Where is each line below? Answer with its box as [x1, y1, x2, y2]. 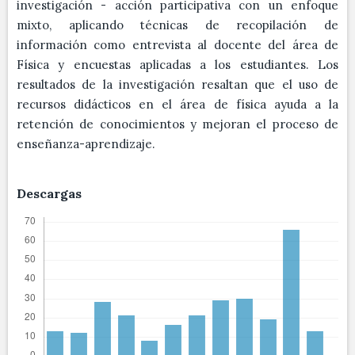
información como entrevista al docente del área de [17, 37, 338, 52]
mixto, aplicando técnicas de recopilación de [17, 17, 338, 32]
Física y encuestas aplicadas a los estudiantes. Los [17, 57, 338, 72]
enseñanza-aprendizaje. [17, 136, 155, 151]
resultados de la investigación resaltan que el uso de [17, 77, 338, 92]
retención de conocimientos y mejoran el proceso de [17, 116, 338, 132]
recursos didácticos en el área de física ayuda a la [17, 97, 338, 112]
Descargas [17, 185, 82, 201]
